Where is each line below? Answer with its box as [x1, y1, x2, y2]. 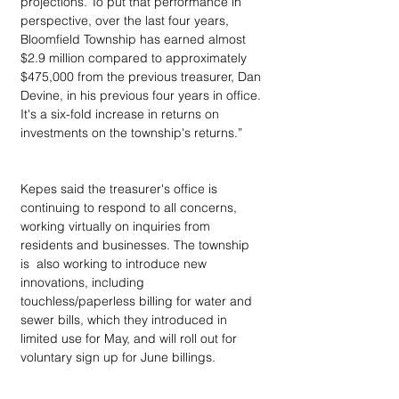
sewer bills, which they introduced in [20, 312, 231, 328]
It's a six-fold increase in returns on [20, 106, 223, 122]
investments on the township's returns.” [20, 125, 242, 141]
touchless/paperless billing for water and [20, 293, 256, 309]
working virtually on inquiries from [20, 218, 214, 234]
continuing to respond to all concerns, [20, 199, 240, 216]
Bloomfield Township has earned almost [20, 31, 249, 47]
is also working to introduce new [20, 256, 210, 272]
